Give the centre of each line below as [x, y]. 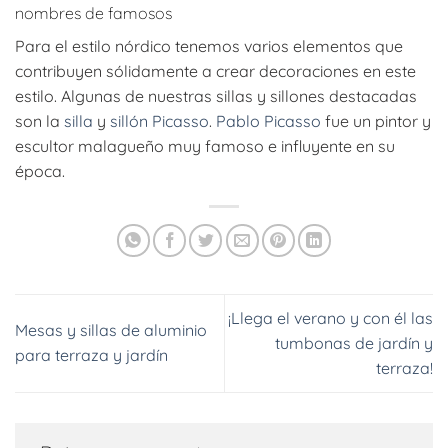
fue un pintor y [376, 120]
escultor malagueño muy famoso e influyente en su [205, 145]
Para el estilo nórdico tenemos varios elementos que [209, 45]
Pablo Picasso [268, 120]
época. [40, 170]
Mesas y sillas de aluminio [111, 330]
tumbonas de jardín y [354, 342]
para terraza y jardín [91, 355]
